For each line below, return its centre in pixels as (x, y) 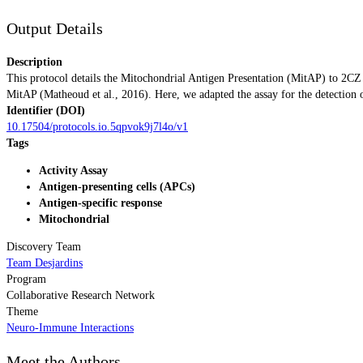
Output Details (55, 29)
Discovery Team (44, 246)
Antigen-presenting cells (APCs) (117, 186)
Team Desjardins (45, 263)
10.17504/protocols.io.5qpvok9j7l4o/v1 (97, 126)
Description (34, 62)
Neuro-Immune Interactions (70, 327)
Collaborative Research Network (81, 295)
